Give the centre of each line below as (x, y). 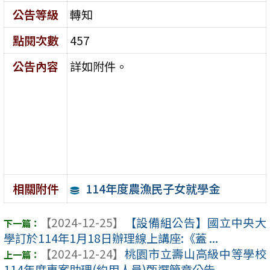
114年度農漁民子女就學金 (152, 188)
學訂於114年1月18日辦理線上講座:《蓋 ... (111, 238)
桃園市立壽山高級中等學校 (195, 254)
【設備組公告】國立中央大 (195, 223)
